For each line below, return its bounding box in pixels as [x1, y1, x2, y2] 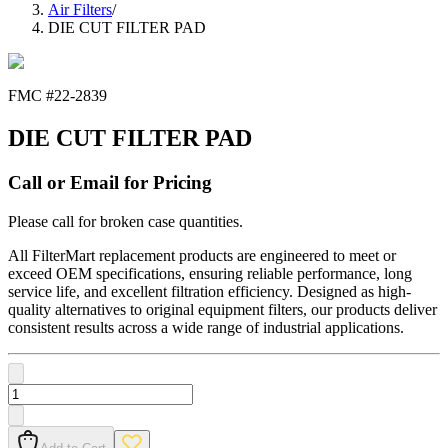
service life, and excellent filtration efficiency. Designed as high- [8, 282, 411, 300]
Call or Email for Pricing [8, 172, 212, 194]
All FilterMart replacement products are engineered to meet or [8, 246, 396, 264]
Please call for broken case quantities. [8, 212, 243, 230]
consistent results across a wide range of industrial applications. [8, 318, 404, 336]
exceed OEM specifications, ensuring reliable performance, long [8, 264, 412, 282]
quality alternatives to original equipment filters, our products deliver [8, 300, 437, 318]
